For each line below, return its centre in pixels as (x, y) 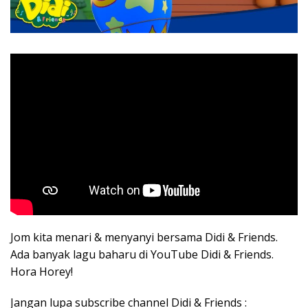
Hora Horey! (42, 272)
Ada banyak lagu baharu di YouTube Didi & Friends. (142, 255)
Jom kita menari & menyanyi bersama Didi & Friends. (144, 238)
